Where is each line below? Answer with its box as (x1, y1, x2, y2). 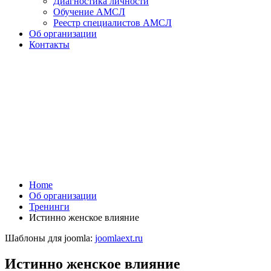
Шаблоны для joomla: (5, 233, 95, 243)
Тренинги (29, 201, 70, 212)
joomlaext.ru (95, 233, 143, 243)
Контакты (29, 39, 70, 50)
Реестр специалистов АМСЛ (53, 18, 172, 28)
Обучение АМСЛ (53, 7, 125, 17)
